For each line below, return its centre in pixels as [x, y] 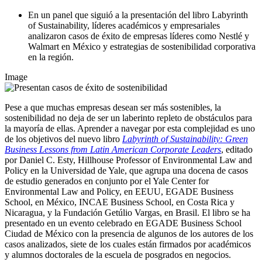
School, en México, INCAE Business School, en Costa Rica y [120, 202]
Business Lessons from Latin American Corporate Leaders [113, 150]
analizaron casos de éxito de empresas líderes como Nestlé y [139, 36]
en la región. [51, 57]
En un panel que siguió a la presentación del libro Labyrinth [138, 15]
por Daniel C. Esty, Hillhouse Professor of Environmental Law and [128, 160]
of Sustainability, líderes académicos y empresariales [124, 26]
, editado [237, 150]
